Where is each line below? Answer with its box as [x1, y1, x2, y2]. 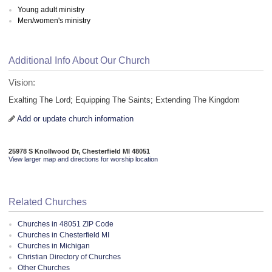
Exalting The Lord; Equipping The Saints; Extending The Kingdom [8, 95, 240, 105]
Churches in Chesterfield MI [18, 231, 109, 240]
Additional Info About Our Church [8, 55, 150, 66]
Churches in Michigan [18, 242, 90, 251]
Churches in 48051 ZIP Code [18, 220, 114, 229]
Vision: [8, 78, 35, 88]
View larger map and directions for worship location [8, 155, 158, 163]
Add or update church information [17, 114, 134, 124]
